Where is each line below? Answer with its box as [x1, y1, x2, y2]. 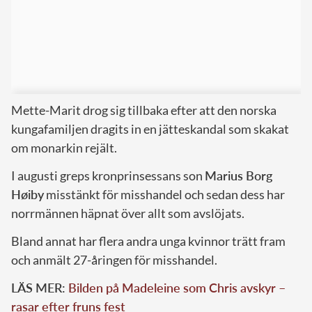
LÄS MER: [11, 279, 68, 295]
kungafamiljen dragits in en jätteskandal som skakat [11, 120, 289, 136]
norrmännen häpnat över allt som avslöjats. [11, 205, 244, 221]
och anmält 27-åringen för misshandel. [11, 251, 217, 267]
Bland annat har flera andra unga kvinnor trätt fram [11, 233, 286, 249]
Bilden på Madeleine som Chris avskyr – [68, 279, 286, 295]
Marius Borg [205, 167, 272, 183]
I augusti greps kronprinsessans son [11, 167, 205, 183]
